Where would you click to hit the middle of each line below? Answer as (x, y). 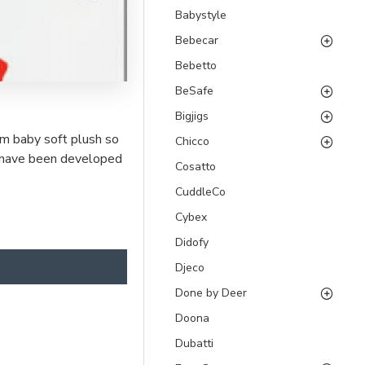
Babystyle (201, 15)
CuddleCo (200, 192)
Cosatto (196, 167)
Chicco (192, 141)
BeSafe (194, 91)
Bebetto (196, 66)
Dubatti (194, 343)
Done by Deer (211, 293)
